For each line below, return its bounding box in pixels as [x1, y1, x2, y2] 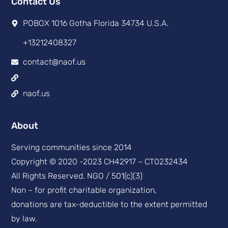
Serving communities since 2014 [11, 142, 132, 153]
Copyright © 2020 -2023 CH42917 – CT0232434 [11, 157, 188, 167]
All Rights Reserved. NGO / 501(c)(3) [11, 171, 143, 181]
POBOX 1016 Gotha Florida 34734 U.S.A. [22, 18, 168, 28]
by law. [11, 214, 38, 224]
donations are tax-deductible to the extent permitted [11, 199, 208, 210]
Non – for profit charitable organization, [11, 185, 157, 195]
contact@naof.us [22, 57, 85, 67]
